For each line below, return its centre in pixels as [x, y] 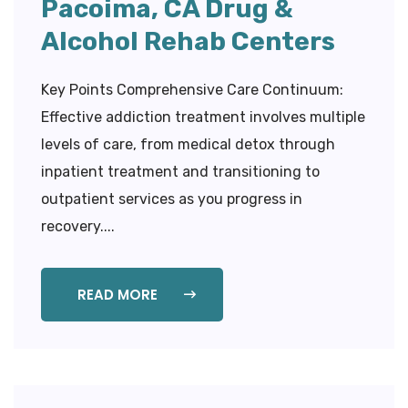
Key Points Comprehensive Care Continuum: [192, 89]
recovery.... [78, 226]
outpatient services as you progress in [172, 199]
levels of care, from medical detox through [188, 144]
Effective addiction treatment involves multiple [203, 117]
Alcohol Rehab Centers [188, 41]
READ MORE [119, 294]
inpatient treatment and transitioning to [180, 171]
